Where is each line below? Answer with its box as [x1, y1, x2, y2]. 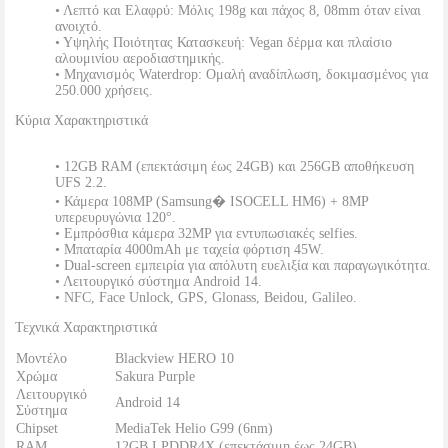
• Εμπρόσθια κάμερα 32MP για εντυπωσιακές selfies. [55, 226, 358, 241]
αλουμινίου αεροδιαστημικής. [55, 51, 225, 66]
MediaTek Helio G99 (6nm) [115, 421, 273, 436]
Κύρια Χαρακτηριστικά [15, 113, 148, 128]
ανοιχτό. [55, 19, 102, 34]
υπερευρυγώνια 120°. [55, 210, 176, 225]
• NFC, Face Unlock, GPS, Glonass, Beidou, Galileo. [55, 290, 357, 305]
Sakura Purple [115, 369, 195, 384]
